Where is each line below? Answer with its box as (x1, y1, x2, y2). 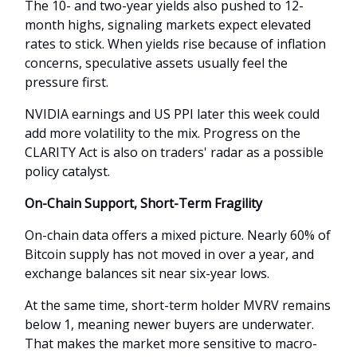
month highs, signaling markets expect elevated (25, 15, 311, 33)
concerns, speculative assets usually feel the (25, 53, 288, 72)
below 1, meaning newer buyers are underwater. (25, 315, 314, 333)
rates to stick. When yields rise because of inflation (25, 34, 326, 53)
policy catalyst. (25, 162, 110, 180)
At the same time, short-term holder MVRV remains (25, 296, 331, 314)
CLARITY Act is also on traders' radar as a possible (25, 143, 324, 161)
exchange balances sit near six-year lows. (25, 264, 269, 282)
